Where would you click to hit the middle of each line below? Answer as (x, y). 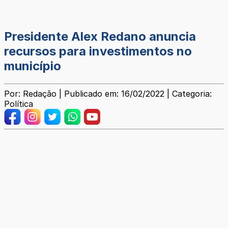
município (33, 66)
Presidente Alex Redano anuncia (100, 37)
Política (19, 104)
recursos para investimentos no (98, 51)
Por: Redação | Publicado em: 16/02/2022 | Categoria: (108, 94)
